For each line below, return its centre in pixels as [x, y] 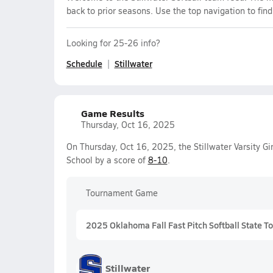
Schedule [84, 63]
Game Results [112, 113]
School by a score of [107, 160]
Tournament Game [122, 193]
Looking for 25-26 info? [113, 43]
